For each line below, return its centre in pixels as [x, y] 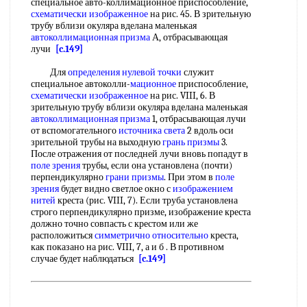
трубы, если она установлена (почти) [156, 165]
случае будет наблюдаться [85, 259]
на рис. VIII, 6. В [182, 96]
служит [198, 72]
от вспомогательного [75, 131]
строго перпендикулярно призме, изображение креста [141, 212]
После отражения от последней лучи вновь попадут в [139, 154]
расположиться [63, 235]
